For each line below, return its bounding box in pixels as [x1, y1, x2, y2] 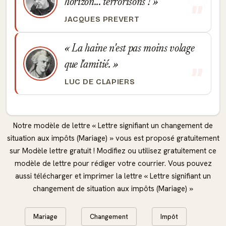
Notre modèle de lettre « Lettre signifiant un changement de [13, 120, 213, 131]
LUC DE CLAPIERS [65, 77, 135, 86]
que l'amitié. [65, 59, 113, 71]
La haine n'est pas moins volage [69, 43, 195, 54]
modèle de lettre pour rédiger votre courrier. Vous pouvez [14, 158, 212, 168]
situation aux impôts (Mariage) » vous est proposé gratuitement [7, 133, 219, 143]
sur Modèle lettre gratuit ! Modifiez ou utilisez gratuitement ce [10, 145, 216, 156]
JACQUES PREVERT [65, 14, 140, 24]
